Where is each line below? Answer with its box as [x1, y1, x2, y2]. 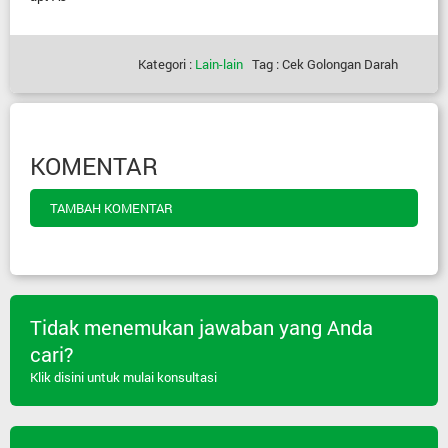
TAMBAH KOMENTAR [50, 199, 173, 217]
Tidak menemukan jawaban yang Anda [29, 315, 373, 341]
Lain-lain [195, 55, 243, 73]
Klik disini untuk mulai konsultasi [29, 368, 217, 387]
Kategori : [138, 55, 195, 73]
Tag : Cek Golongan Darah [243, 55, 398, 73]
